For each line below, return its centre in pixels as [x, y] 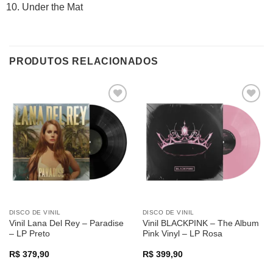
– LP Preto [29, 233]
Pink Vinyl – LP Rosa [182, 233]
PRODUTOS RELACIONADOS [84, 62]
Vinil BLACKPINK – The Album [200, 223]
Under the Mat [52, 7]
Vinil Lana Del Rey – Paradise [66, 223]
